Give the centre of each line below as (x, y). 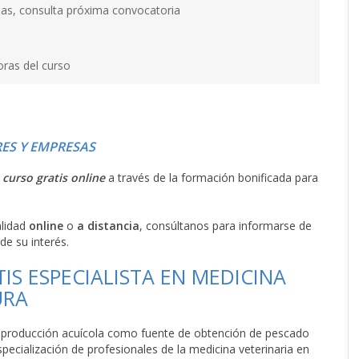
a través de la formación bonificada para (212, 177)
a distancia (108, 226)
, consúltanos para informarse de (226, 226)
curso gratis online (54, 177)
